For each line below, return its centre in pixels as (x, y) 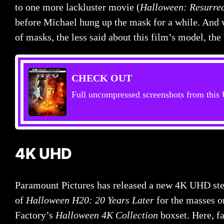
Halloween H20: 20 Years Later (91, 200)
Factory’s (35, 215)
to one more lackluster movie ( (77, 7)
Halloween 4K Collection (108, 215)
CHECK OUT (102, 78)
